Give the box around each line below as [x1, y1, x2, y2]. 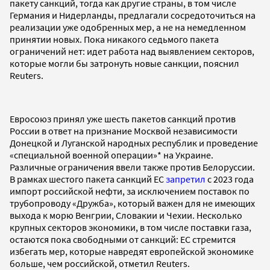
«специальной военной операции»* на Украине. [10, 148, 213, 161]
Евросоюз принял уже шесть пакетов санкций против [10, 112, 236, 125]
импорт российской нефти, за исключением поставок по [10, 184, 250, 197]
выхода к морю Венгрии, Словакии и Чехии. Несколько [10, 209, 242, 221]
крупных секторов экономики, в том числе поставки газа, [10, 221, 251, 233]
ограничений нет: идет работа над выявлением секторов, [10, 45, 254, 57]
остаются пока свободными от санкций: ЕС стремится [10, 233, 236, 245]
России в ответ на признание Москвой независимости [10, 124, 237, 137]
